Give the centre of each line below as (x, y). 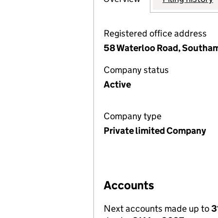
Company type (133, 116)
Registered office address (155, 33)
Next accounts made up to (157, 209)
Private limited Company (155, 131)
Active (117, 84)
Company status (136, 70)
